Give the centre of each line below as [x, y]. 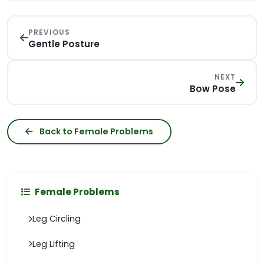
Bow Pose [213, 89]
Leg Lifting [54, 244]
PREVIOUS [49, 32]
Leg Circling [57, 219]
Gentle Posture [64, 44]
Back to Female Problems [95, 131]
